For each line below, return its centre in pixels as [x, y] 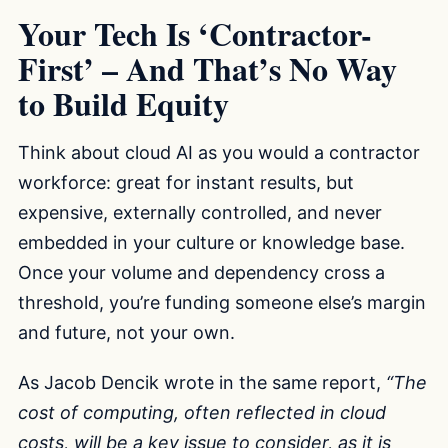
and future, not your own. [126, 333]
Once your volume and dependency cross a [201, 273]
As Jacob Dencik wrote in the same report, [202, 383]
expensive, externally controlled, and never [200, 213]
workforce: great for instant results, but [186, 183]
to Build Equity [123, 103]
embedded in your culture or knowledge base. [211, 243]
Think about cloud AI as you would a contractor [219, 153]
